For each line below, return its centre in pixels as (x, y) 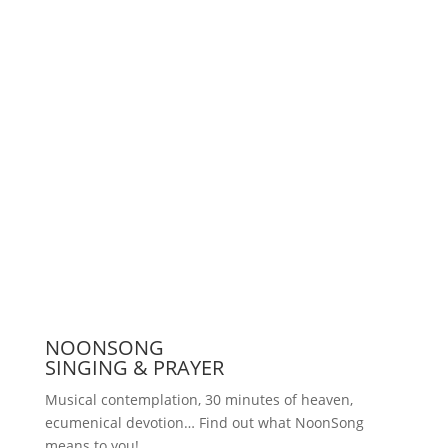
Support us (81, 58)
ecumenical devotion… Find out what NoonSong (204, 422)
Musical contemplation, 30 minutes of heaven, (198, 399)
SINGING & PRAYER (134, 367)
